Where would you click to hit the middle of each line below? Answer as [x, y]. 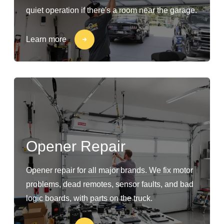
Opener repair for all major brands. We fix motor [109, 170]
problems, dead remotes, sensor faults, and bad [110, 184]
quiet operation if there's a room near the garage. [111, 10]
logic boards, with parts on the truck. [89, 198]
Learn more [46, 39]
